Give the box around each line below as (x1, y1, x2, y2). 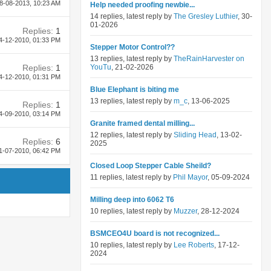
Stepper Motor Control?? (90, 43, 175, 51)
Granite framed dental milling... (90, 119, 195, 128)
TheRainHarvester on (174, 54, 244, 63)
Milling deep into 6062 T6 (90, 195, 174, 204)
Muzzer (174, 207, 197, 215)
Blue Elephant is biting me (90, 85, 179, 94)
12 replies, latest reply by (90, 131, 174, 139)
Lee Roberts (174, 241, 214, 249)
